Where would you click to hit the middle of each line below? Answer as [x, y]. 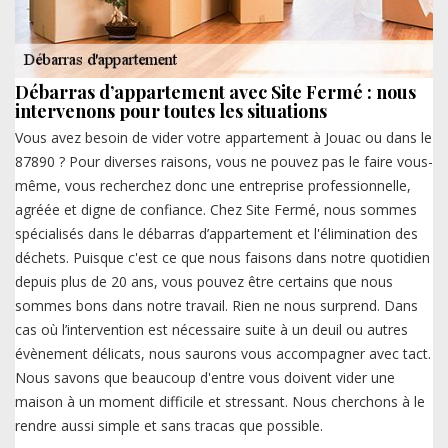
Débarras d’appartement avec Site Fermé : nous [215, 92]
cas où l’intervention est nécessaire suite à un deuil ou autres [211, 330]
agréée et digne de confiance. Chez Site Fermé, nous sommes [216, 210]
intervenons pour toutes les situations [171, 111]
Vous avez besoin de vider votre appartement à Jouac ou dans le [223, 138]
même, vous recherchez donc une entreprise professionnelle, [213, 186]
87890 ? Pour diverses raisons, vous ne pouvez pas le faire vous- [224, 162]
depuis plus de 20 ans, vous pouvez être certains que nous [204, 282]
